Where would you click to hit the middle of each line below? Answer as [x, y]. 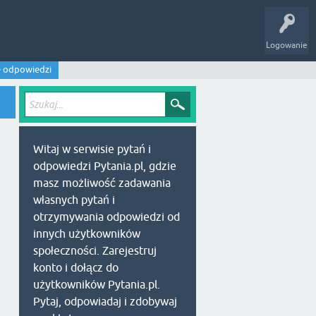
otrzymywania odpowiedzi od [107, 217]
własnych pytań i [74, 200]
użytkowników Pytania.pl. [97, 284]
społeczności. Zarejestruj [95, 250]
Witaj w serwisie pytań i [92, 149]
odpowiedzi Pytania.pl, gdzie [105, 166]
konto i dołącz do [76, 267]
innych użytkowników [87, 233]
